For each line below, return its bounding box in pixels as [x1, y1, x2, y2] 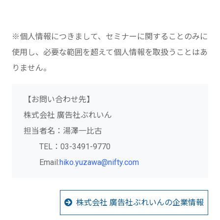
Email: [24, 157, 59, 167]
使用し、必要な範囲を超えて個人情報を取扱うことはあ [12, 47, 208, 57]
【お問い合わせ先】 [24, 94, 94, 104]
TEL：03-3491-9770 [24, 141, 110, 151]
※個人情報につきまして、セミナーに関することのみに [12, 31, 208, 41]
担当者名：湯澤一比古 [24, 126, 102, 136]
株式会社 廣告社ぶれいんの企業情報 [76, 197, 204, 207]
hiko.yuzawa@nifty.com [59, 157, 139, 167]
